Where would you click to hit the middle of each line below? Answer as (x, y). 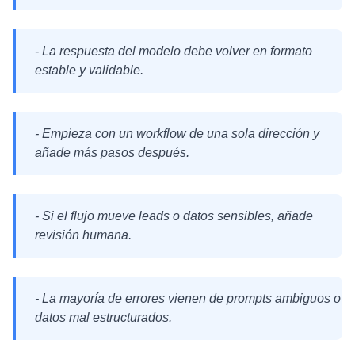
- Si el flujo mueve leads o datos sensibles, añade (174, 216)
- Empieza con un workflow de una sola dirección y (177, 134)
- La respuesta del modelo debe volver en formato (174, 51)
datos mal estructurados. (103, 317)
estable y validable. (89, 70)
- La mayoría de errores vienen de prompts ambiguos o (188, 298)
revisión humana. (83, 235)
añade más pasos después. (112, 153)
